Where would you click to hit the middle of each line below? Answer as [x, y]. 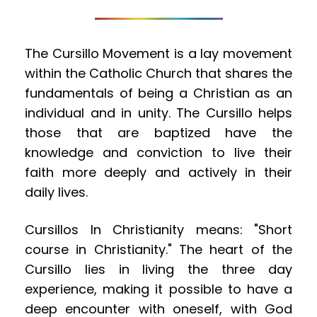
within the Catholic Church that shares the [158, 74]
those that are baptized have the [158, 133]
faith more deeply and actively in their [158, 173]
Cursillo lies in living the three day [158, 270]
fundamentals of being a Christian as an [158, 93]
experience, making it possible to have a [158, 289]
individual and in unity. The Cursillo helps [158, 113]
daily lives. [56, 192]
